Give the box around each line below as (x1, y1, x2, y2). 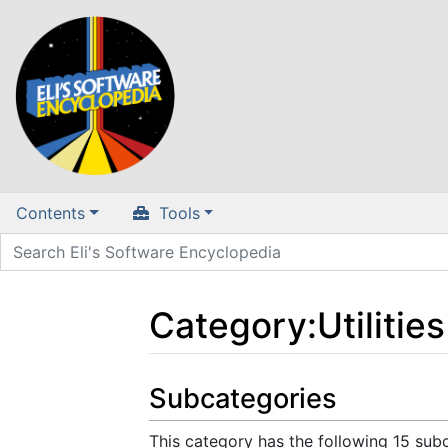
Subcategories (149, 382, 337, 416)
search (303, 370, 353, 391)
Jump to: (148, 370, 215, 391)
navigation (215, 370, 294, 391)
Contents (16, 203, 85, 224)
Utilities (317, 303, 445, 347)
